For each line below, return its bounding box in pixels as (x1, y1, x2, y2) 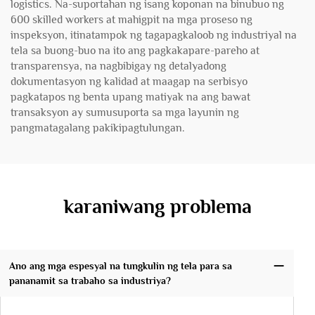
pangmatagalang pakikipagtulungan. (11, 122, 185, 134)
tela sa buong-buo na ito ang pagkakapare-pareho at (11, 44, 259, 57)
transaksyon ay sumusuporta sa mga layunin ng (11, 106, 239, 119)
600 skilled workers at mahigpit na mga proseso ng (11, 13, 252, 26)
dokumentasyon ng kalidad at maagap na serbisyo (11, 75, 247, 88)
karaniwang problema (63, 195, 252, 217)
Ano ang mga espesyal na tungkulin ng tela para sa (8, 259, 232, 271)
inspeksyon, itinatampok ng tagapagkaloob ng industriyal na (11, 29, 297, 41)
